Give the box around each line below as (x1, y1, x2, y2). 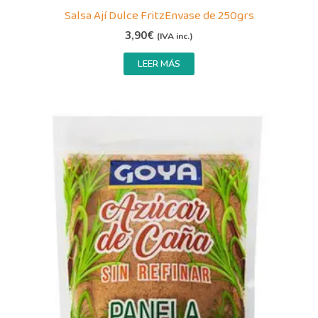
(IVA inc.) (157, 31, 193, 43)
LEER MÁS (138, 57, 180, 71)
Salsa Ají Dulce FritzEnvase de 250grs (64, 6, 254, 26)
